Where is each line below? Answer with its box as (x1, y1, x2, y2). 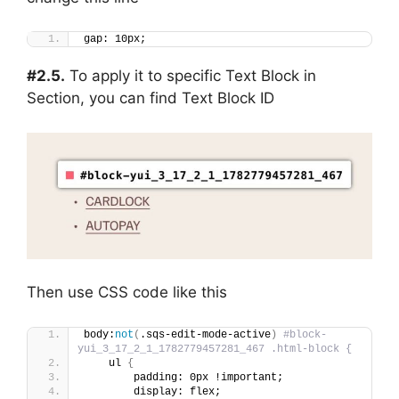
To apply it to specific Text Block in (65, 67, 316, 85)
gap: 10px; (84, 33, 146, 46)
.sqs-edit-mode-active (140, 328, 271, 341)
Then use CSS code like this (27, 283, 227, 302)
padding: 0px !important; (84, 370, 283, 384)
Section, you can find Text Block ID (27, 89, 274, 108)
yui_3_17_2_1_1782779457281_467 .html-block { (77, 342, 352, 355)
